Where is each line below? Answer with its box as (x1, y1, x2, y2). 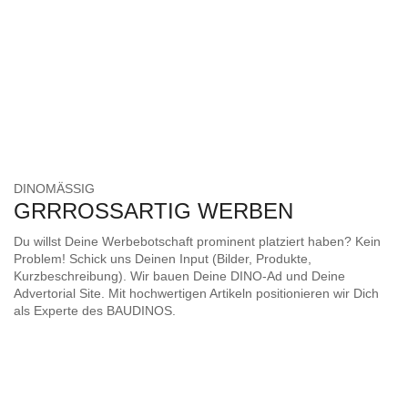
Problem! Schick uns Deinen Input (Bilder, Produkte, (14, 251, 311, 267)
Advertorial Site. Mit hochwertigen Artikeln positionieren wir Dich (14, 286, 379, 301)
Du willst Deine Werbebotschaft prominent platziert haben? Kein (14, 234, 381, 250)
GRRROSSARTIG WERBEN (14, 199, 293, 224)
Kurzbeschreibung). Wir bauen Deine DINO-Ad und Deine (14, 269, 345, 284)
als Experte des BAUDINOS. (14, 303, 176, 319)
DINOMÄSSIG (14, 181, 95, 196)
